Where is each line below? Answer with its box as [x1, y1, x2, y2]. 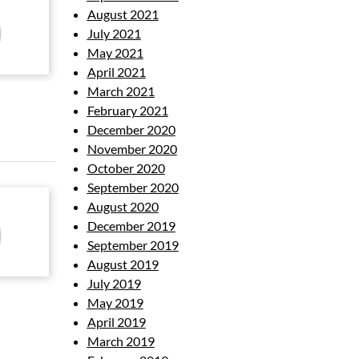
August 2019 [87, 256, 159, 272]
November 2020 [87, 141, 177, 156]
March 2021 [87, 83, 155, 99]
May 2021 [87, 45, 143, 60]
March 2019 [87, 333, 155, 349]
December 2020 [87, 122, 175, 137]
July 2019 [87, 276, 141, 291]
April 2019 [87, 314, 146, 329]
